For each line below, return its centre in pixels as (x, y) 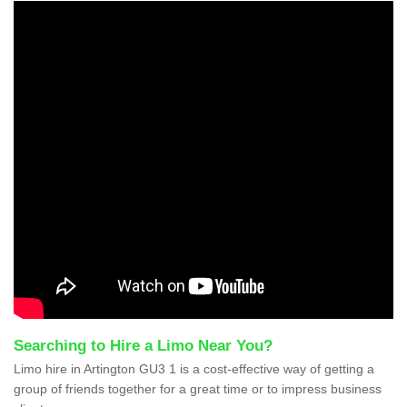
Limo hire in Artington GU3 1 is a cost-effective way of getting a (194, 369)
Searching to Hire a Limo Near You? (143, 346)
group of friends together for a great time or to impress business (198, 389)
